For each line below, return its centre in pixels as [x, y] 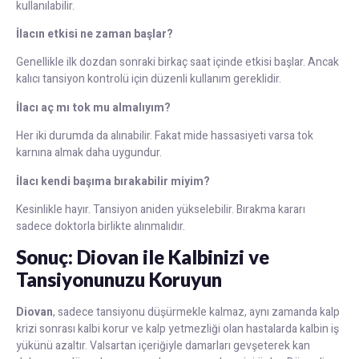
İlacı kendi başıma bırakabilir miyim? [113, 181]
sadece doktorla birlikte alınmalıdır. [101, 227]
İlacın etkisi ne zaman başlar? [95, 34]
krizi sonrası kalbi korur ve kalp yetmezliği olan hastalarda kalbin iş [177, 329]
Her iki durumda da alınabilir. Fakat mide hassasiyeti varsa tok [165, 136]
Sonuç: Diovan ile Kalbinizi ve [143, 257]
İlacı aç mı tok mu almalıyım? [93, 107]
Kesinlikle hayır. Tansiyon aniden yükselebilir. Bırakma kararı [161, 210]
